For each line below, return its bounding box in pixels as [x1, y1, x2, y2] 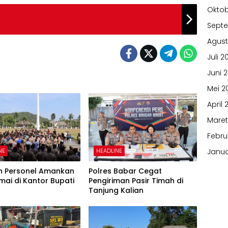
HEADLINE [96, 147, 122, 155]
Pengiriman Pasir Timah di [88, 176, 183, 186]
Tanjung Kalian [88, 185, 144, 196]
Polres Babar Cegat [88, 166, 162, 177]
